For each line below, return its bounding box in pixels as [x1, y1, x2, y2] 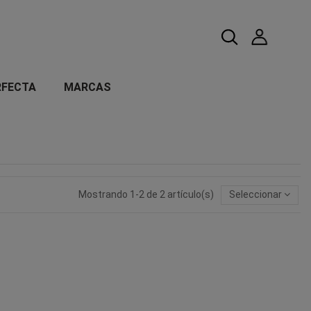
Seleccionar [228, 189, 282, 201]
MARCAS [63, 80, 111, 94]
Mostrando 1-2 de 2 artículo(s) [78, 189, 216, 201]
